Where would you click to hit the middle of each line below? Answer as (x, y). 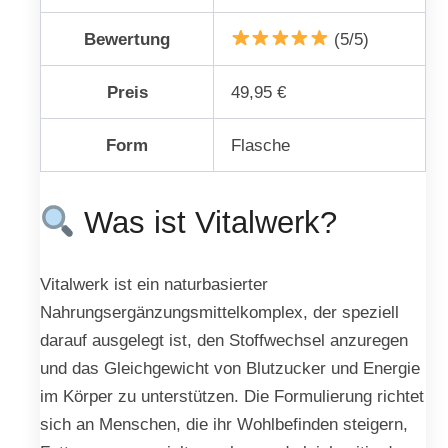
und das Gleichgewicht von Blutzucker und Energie (230, 368)
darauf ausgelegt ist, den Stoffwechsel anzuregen (224, 340)
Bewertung (127, 38)
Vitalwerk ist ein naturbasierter (154, 284)
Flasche (261, 144)
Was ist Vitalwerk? (206, 223)
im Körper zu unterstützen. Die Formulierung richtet (232, 396)
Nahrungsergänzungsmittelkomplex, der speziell (219, 312)
